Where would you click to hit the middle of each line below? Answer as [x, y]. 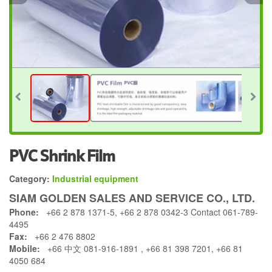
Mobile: [25, 248]
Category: [29, 178]
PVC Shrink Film [62, 156]
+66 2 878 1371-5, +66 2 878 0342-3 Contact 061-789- [148, 212]
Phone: [24, 212]
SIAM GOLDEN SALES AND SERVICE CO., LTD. [132, 198]
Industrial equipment [95, 178]
